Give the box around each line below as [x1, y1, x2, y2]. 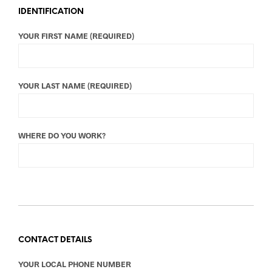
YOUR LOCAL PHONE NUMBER [18, 259, 131, 269]
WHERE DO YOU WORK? [18, 130, 106, 140]
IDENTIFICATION [18, 7, 84, 16]
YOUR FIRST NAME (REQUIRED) [18, 30, 134, 41]
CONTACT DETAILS [18, 236, 92, 244]
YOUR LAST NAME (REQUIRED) [18, 80, 132, 90]
